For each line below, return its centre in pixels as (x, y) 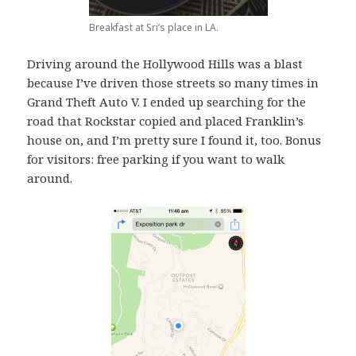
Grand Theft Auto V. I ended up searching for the (167, 102)
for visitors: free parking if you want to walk (156, 159)
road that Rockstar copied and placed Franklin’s (166, 121)
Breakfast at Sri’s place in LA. (153, 28)
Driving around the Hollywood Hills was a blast (165, 64)
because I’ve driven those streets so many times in (173, 83)
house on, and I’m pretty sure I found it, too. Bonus (174, 140)
